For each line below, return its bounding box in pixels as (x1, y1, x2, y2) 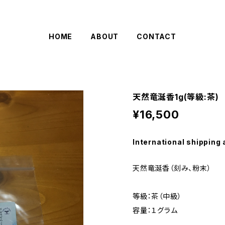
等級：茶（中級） (133, 192, 182, 200)
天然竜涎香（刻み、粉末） (133, 164, 211, 172)
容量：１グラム (133, 206, 178, 214)
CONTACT (137, 32, 176, 41)
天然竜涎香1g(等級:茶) (133, 92, 219, 102)
